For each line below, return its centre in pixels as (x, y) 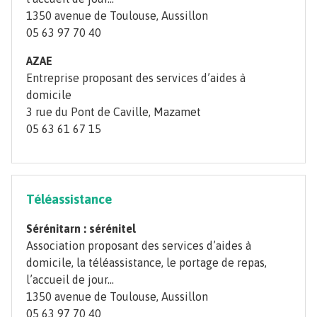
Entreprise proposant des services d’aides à (136, 78)
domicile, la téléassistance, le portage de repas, (146, 263)
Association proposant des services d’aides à (139, 246)
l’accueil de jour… (70, 280)
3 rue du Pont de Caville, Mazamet (114, 112)
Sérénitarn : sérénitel (81, 229)
